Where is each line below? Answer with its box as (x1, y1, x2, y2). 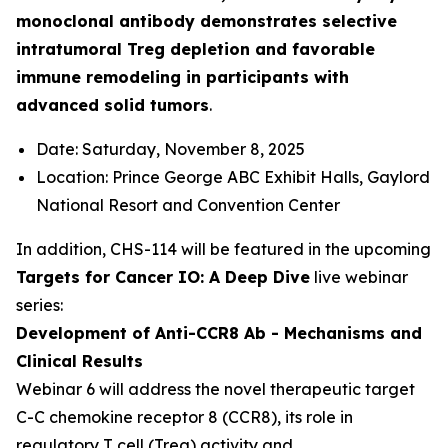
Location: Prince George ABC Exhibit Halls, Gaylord (36, 167, 430, 187)
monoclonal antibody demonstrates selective (16, 11, 397, 31)
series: (16, 295, 63, 315)
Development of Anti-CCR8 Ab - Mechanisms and (16, 323, 422, 343)
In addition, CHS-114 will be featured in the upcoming (16, 239, 431, 259)
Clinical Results (16, 351, 143, 371)
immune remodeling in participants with (16, 67, 349, 87)
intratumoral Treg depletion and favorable (16, 39, 375, 59)
